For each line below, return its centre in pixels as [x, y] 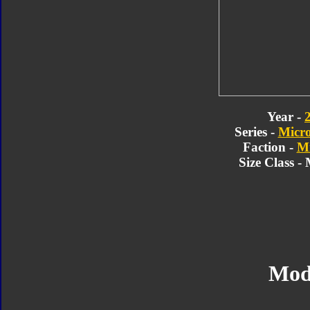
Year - [286, 116]
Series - [256, 131]
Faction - [270, 147]
